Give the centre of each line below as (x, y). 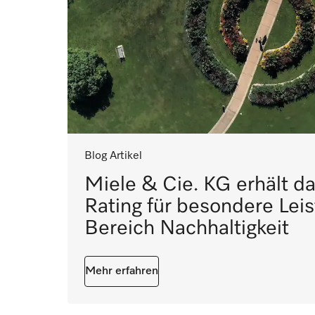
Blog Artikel (113, 156)
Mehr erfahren (122, 272)
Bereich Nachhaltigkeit (187, 229)
